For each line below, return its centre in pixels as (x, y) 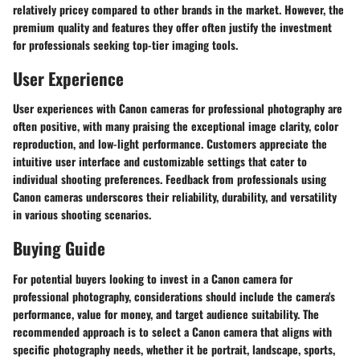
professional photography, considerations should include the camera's (174, 296)
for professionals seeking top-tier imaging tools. (125, 44)
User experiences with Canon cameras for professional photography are (178, 108)
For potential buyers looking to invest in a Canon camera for (153, 278)
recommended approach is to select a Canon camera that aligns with (172, 331)
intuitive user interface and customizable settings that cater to (160, 161)
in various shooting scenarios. (82, 214)
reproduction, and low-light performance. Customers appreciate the (170, 143)
